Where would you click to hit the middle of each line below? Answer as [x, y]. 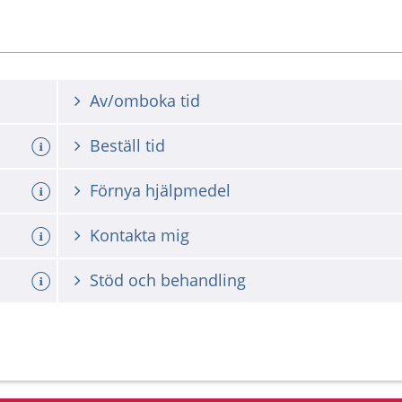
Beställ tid [127, 145]
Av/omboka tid [145, 100]
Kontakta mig [140, 235]
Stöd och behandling [168, 280]
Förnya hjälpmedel [160, 190]
